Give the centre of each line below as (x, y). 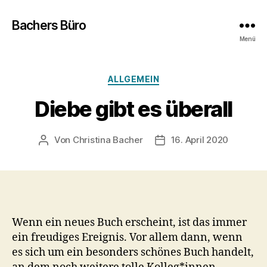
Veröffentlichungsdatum (211, 140)
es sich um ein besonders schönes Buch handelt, (133, 252)
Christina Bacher (108, 139)
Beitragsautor (72, 140)
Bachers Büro (49, 25)
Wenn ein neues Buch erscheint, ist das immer (129, 222)
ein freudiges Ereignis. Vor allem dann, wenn (127, 237)
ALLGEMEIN (133, 79)
